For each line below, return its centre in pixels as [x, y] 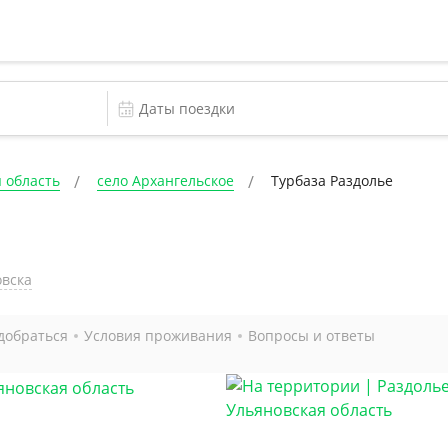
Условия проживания [158, 335]
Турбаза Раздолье [332, 180]
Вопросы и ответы [311, 335]
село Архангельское [165, 180]
